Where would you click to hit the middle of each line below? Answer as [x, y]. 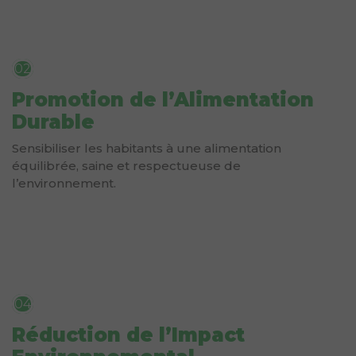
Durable [53, 122]
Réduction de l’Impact [128, 335]
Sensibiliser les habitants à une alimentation [147, 148]
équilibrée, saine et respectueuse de [126, 165]
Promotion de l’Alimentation [163, 99]
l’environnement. [64, 183]
